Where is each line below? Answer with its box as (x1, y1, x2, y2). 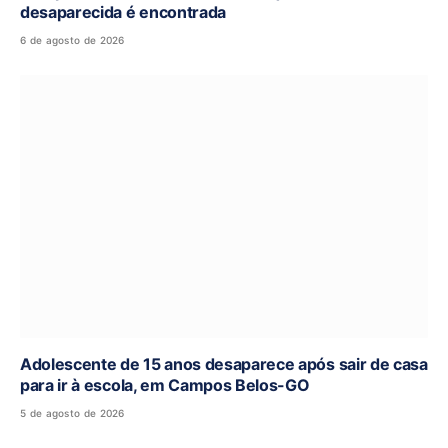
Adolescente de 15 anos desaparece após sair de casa (20, 354, 428, 375)
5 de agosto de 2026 (20, 407, 125, 420)
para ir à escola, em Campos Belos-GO (20, 375, 310, 396)
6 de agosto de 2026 (20, 33, 125, 46)
